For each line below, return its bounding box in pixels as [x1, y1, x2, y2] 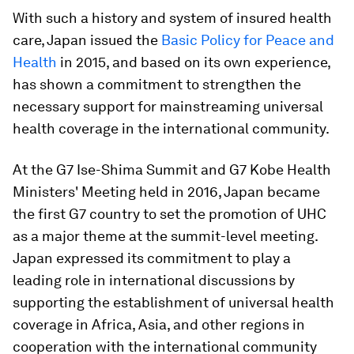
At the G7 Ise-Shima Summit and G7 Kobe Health [13, 161, 331, 178]
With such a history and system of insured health [13, 9, 332, 26]
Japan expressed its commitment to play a [13, 250, 291, 266]
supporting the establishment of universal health [13, 294, 334, 311]
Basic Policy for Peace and [161, 32, 334, 48]
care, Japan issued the [13, 32, 161, 48]
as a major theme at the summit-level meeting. [13, 228, 318, 244]
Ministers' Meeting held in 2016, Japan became [13, 183, 320, 200]
